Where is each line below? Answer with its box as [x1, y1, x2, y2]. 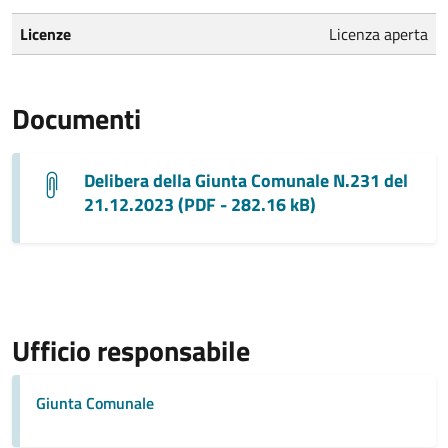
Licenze [20, 21, 71, 46]
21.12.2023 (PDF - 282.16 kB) [84, 190, 316, 218]
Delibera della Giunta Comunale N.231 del [84, 166, 408, 194]
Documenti [12, 96, 141, 140]
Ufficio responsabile [12, 328, 250, 372]
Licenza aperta [329, 21, 428, 46]
